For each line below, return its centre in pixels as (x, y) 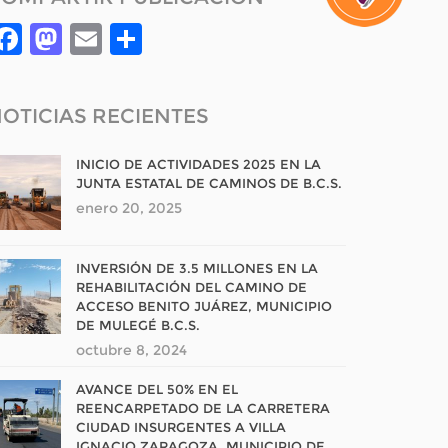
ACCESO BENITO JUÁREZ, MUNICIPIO (204, 306)
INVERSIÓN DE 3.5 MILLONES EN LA (197, 268)
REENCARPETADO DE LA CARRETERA (203, 408)
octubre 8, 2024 (131, 350)
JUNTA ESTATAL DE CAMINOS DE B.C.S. (209, 183)
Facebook (101, 38)
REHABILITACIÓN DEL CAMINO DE (191, 287)
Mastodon (144, 38)
